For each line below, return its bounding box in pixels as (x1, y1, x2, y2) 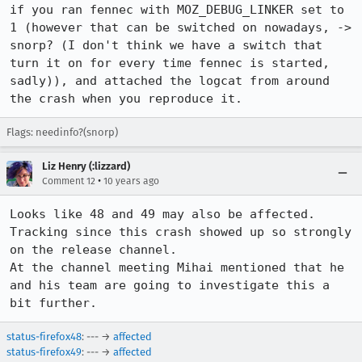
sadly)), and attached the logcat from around (10, 74, 330, 88)
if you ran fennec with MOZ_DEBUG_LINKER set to (10, 2, 344, 17)
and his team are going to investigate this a (10, 278, 330, 293)
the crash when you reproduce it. (10, 91, 242, 106)
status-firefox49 (6, 346, 82, 358)
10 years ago (103, 175, 159, 187)
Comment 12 (42, 175, 95, 187)
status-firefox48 (6, 330, 82, 343)
